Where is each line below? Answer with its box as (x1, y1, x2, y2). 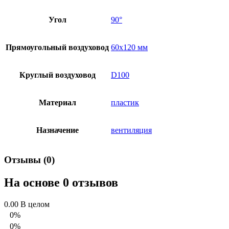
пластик (111, 98, 139, 107)
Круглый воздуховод (19, 71, 96, 80)
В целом (20, 199, 50, 209)
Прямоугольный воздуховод (6, 43, 109, 52)
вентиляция (111, 126, 152, 135)
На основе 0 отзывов (4, 175, 118, 189)
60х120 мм (111, 43, 148, 52)
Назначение (36, 126, 79, 135)
